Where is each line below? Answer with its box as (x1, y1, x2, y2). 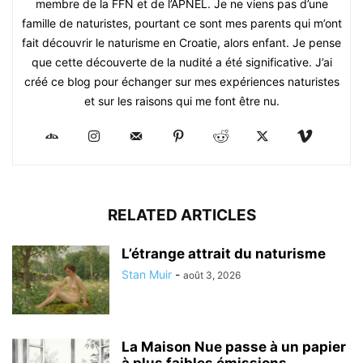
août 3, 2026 (183, 268, 241, 281)
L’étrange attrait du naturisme (122, 245, 326, 262)
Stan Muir (122, 267, 172, 281)
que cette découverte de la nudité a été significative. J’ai (31, 54, 332, 69)
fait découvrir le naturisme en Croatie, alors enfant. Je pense (22, 35, 341, 49)
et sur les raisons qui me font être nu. (83, 93, 280, 108)
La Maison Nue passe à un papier (122, 338, 346, 355)
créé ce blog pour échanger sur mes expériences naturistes (23, 74, 340, 88)
